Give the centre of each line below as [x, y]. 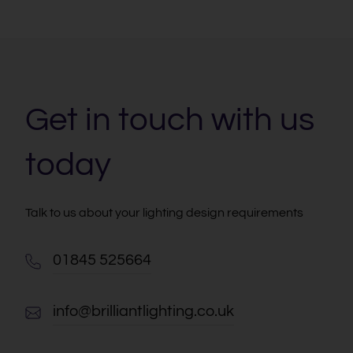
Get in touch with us [170, 121]
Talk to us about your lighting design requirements [164, 213]
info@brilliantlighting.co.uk [143, 312]
